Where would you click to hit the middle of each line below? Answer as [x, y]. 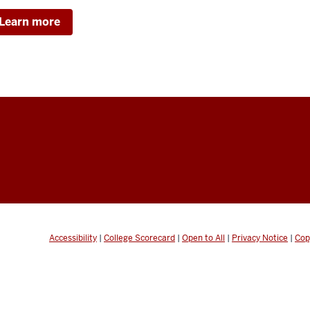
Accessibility [73, 238]
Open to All [203, 238]
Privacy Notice [260, 238]
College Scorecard [139, 238]
